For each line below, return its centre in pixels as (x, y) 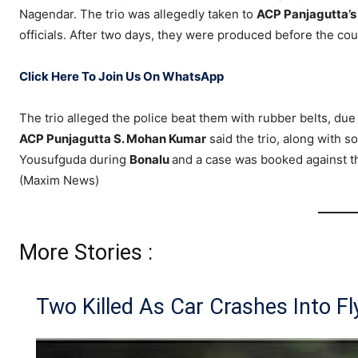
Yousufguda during (74, 160)
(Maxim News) (59, 181)
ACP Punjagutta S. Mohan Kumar (113, 139)
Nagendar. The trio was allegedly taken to (138, 14)
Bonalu (151, 160)
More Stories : (86, 253)
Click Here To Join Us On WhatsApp (121, 77)
